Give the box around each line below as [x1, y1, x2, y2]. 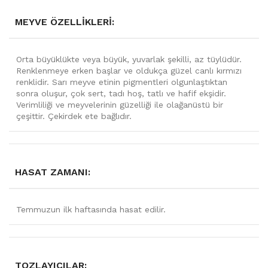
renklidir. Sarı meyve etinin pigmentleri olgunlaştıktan [16, 77, 227, 87]
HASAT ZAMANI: [15, 166, 90, 178]
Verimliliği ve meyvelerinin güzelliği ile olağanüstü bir [16, 99, 223, 109]
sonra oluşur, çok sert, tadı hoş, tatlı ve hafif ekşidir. [16, 88, 226, 98]
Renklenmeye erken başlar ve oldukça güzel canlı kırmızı [16, 65, 242, 75]
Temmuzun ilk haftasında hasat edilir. [16, 204, 166, 214]
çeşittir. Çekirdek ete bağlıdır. [16, 111, 132, 121]
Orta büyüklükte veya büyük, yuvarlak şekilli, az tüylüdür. [16, 54, 242, 64]
